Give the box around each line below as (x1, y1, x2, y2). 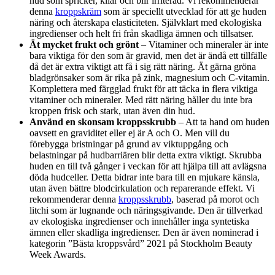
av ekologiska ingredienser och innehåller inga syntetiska (29, 215, 249, 227)
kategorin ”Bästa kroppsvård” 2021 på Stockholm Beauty (29, 238, 252, 249)
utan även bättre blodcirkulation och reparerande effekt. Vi (29, 182, 255, 193)
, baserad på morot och (171, 193, 259, 204)
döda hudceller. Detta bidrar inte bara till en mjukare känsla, (29, 171, 260, 182)
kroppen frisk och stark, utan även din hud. (29, 105, 195, 116)
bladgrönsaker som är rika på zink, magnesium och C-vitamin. (29, 72, 269, 83)
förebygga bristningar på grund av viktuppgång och (29, 138, 228, 149)
